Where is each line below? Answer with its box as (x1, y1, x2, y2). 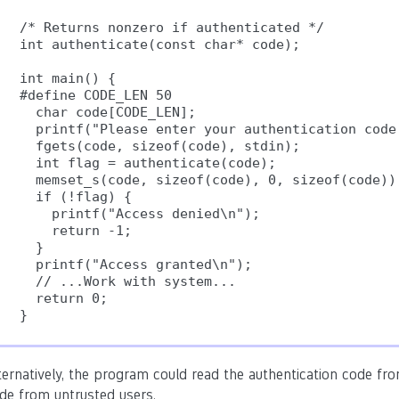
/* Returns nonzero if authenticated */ (20, 20, 324, 36)
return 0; (20, 290, 108, 306)
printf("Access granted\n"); (20, 256, 252, 273)
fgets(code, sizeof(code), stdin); (20, 138, 300, 154)
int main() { (20, 70, 116, 86)
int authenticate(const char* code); (20, 37, 300, 53)
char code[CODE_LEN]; (20, 104, 196, 120)
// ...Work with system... (20, 273, 236, 289)
